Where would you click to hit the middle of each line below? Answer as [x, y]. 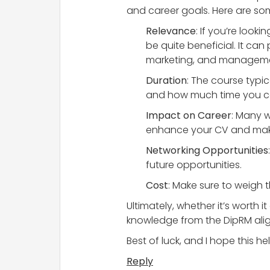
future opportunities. [194, 165]
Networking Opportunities [207, 150]
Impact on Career [189, 115]
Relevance [171, 31]
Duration [166, 80]
